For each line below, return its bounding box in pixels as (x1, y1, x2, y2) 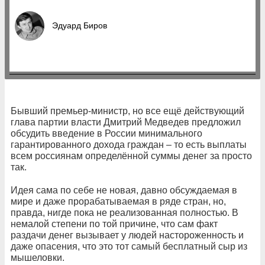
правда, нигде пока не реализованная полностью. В (11, 207, 238, 218)
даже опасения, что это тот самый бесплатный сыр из (11, 241, 247, 251)
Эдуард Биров (52, 20, 107, 30)
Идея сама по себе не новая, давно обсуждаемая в (11, 185, 237, 195)
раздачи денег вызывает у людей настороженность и (11, 230, 244, 240)
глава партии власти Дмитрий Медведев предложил (11, 117, 241, 127)
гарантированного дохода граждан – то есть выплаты (11, 139, 247, 150)
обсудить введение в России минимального (11, 128, 202, 138)
